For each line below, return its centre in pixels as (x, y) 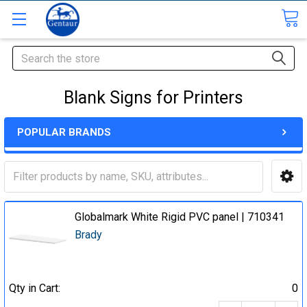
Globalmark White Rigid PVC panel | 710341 (180, 217)
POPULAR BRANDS (64, 132)
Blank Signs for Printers (153, 98)
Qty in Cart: (35, 288)
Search (29, 54)
